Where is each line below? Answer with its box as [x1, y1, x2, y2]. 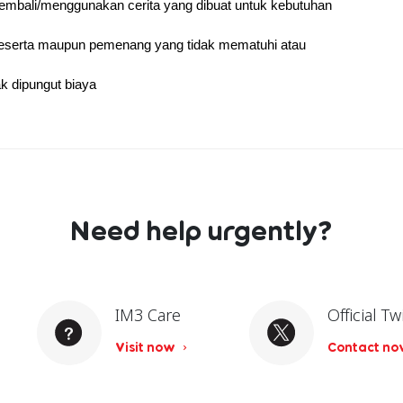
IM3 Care [115, 303, 182, 326]
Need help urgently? [69, 214, 334, 247]
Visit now [115, 338, 179, 354]
